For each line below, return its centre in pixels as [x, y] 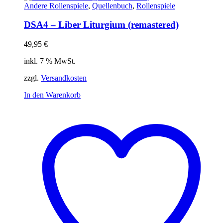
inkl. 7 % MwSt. [50, 61]
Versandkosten [64, 78]
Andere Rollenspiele [56, 5]
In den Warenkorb [52, 95]
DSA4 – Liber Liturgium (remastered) [101, 25]
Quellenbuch [112, 5]
